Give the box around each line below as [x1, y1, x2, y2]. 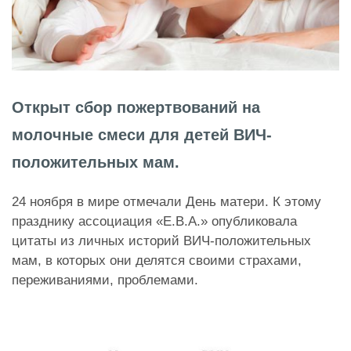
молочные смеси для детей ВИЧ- [12, 125, 272, 143]
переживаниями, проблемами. [12, 272, 198, 288]
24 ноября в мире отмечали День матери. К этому [12, 194, 321, 209]
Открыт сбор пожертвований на [12, 98, 260, 116]
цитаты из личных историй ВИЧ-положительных [12, 233, 311, 248]
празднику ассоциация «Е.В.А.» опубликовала [12, 213, 297, 229]
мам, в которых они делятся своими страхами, [12, 252, 302, 268]
